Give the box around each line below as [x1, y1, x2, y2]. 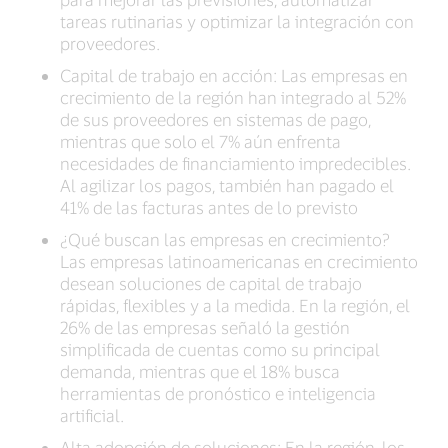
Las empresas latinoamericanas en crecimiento [60, 251, 418, 272]
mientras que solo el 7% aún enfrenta [60, 131, 341, 152]
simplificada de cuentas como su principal [60, 339, 380, 360]
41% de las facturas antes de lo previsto [60, 197, 358, 218]
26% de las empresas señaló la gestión [60, 317, 350, 338]
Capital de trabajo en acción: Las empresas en [60, 65, 408, 86]
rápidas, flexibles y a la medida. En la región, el [60, 295, 410, 316]
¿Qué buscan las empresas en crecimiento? [60, 229, 390, 250]
